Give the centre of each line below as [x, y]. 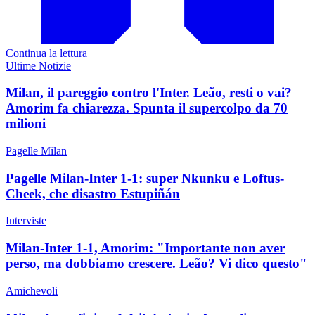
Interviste [26, 221]
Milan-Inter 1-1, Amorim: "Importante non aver [145, 248]
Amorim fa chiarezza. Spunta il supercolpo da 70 [147, 108]
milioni [26, 124]
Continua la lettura [46, 53]
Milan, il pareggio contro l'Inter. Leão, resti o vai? [149, 93]
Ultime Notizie [38, 65]
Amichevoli [32, 290]
